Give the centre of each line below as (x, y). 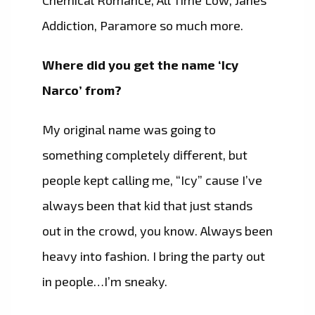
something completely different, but (145, 155)
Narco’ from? (82, 90)
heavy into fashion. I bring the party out (154, 256)
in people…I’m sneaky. (105, 282)
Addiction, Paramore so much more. (143, 26)
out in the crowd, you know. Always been (157, 231)
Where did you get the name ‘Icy (140, 65)
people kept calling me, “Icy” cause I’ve (152, 180)
